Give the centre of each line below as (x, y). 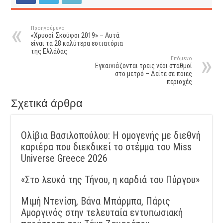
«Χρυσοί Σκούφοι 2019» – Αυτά (75, 35)
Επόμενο (181, 58)
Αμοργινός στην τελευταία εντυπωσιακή (102, 213)
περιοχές (179, 81)
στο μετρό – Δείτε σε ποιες (153, 73)
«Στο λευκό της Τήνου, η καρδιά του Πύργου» (111, 180)
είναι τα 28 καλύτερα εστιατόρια (77, 43)
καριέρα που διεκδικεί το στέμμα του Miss (107, 147)
